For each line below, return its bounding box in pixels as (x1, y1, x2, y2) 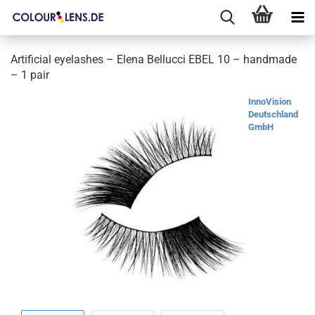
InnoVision (248, 96, 291, 107)
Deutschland (248, 109, 298, 120)
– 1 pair (11, 68, 49, 82)
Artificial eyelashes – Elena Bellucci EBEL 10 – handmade (11, 53, 297, 66)
